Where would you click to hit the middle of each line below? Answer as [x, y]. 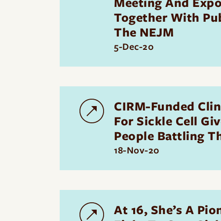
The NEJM [144, 32]
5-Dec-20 [134, 47]
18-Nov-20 [137, 150]
